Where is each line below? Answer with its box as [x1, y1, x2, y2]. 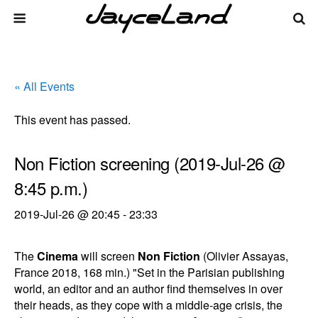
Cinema [37, 248, 78, 264]
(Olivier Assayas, [200, 248, 288, 264]
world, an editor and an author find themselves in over [14, 280, 283, 297]
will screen [78, 248, 138, 264]
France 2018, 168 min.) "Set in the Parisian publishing [14, 264, 285, 280]
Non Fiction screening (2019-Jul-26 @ [14, 150, 285, 175]
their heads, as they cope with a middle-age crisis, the [14, 297, 283, 313]
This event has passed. [14, 111, 131, 128]
